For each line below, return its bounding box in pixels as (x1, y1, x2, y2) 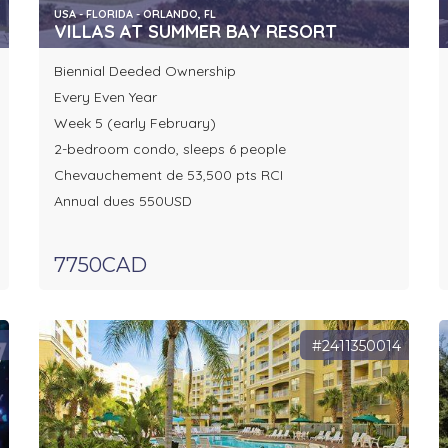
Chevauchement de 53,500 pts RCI (53, 166, 283, 185)
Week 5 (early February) (53, 114, 216, 133)
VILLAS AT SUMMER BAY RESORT (53, 20, 337, 44)
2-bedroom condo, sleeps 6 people (53, 140, 286, 159)
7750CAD (53, 253, 147, 278)
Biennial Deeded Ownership (53, 62, 236, 81)
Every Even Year (53, 88, 157, 107)
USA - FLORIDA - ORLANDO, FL (53, 7, 216, 22)
